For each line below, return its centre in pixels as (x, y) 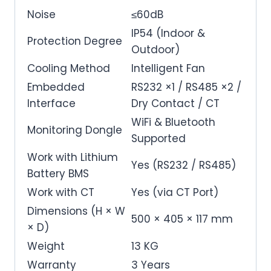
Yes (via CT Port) (175, 192)
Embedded (56, 87)
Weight (46, 246)
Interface (51, 103)
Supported (158, 138)
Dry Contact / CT (175, 103)
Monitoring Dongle (75, 130)
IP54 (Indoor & (168, 33)
